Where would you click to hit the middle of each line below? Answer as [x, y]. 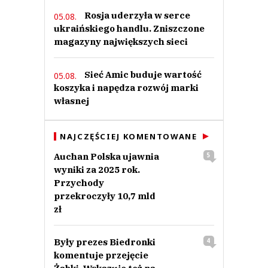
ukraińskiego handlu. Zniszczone [129, 29]
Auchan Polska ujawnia [106, 157]
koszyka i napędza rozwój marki [126, 88]
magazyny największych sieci [121, 42]
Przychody [79, 183]
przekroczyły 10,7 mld [105, 196]
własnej [71, 101]
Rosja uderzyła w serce [137, 16]
